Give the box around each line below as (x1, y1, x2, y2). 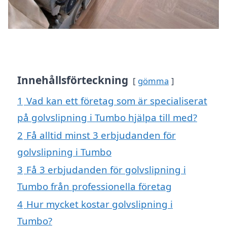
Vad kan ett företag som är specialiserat (26, 94, 207, 107)
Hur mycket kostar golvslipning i (26, 197, 173, 210)
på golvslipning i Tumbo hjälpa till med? (17, 110, 197, 124)
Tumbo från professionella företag (17, 179, 172, 193)
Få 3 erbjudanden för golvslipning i (26, 163, 186, 176)
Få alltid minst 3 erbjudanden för (26, 128, 176, 141)
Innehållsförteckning (17, 72, 128, 87)
